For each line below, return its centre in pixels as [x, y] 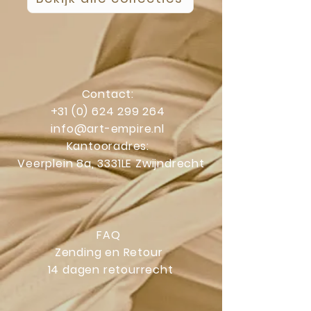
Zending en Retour [110, 252]
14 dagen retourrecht [110, 270]
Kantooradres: [111, 146]
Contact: [111, 94]
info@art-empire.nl [109, 129]
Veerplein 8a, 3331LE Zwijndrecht [111, 163]
